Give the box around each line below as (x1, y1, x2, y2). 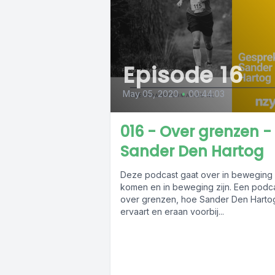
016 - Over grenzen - (120, 122, 271, 142)
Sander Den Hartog (120, 141, 264, 162)
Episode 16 (123, 60, 243, 91)
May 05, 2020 (123, 88, 179, 99)
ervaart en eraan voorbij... (120, 206, 224, 217)
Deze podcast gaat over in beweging (120, 169, 273, 180)
